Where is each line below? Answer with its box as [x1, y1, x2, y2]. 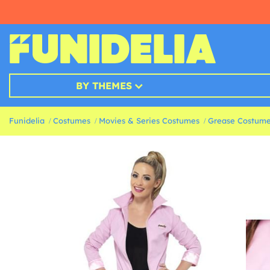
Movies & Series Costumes [99, 116, 199, 126]
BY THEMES [75, 80, 132, 92]
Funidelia [9, 116, 45, 126]
